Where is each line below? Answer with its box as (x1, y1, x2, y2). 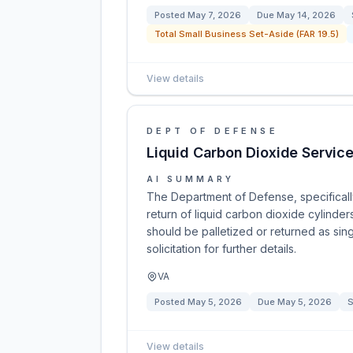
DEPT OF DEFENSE (147, 125, 278, 136)
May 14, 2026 (277, 9, 336, 20)
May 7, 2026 (188, 9, 241, 20)
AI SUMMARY (147, 174, 234, 184)
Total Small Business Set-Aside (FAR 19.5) (154, 28, 339, 39)
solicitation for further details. (147, 242, 296, 255)
